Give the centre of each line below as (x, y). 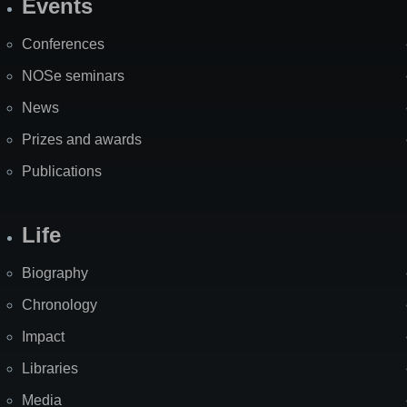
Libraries (50, 369)
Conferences (63, 45)
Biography (55, 273)
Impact (43, 337)
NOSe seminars (73, 76)
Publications (62, 172)
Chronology (60, 305)
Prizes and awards (82, 140)
